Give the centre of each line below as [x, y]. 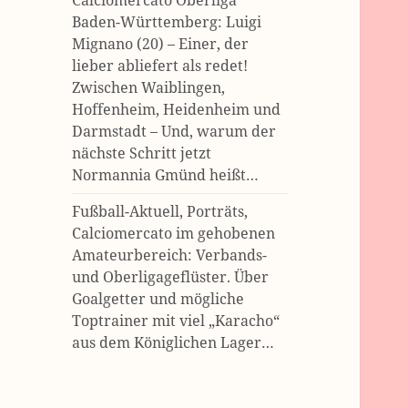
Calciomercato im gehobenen [174, 234]
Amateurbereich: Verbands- [170, 255]
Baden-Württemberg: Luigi [167, 22]
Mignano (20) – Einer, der [161, 44]
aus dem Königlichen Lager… [173, 343]
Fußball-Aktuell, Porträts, [160, 212]
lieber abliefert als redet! [160, 66]
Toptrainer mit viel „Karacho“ [176, 321]
